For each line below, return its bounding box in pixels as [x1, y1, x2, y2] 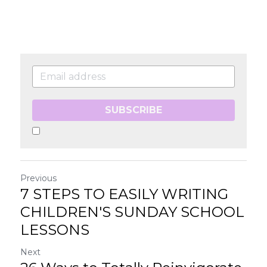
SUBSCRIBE [105, 104, 162, 116]
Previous [20, 172, 57, 184]
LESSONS [20, 221, 89, 238]
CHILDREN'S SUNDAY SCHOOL [20, 203, 244, 221]
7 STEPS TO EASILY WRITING [20, 185, 228, 203]
